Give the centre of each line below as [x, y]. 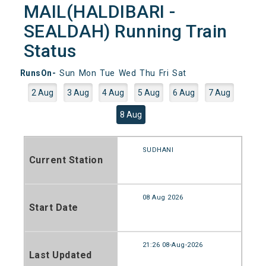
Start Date [53, 207]
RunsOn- [38, 73]
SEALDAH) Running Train [125, 31]
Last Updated [60, 255]
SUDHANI [158, 150]
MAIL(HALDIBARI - [99, 12]
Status [50, 51]
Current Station [66, 160]
